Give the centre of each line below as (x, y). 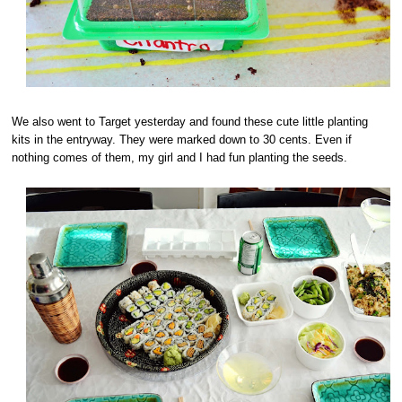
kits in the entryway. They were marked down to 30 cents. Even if (182, 139)
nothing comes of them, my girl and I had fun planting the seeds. (180, 157)
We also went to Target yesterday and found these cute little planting (190, 121)
